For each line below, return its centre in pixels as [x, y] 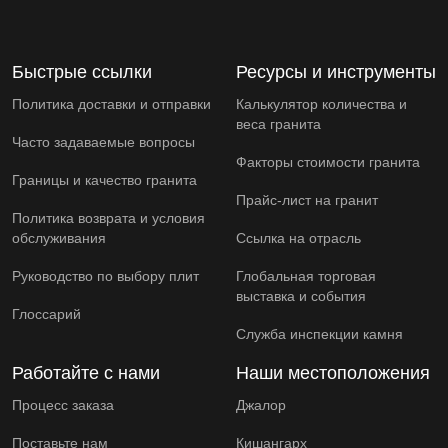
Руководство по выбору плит [105, 275]
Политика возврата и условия [108, 217]
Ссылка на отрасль [298, 237]
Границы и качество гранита [104, 179]
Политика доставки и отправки [111, 103]
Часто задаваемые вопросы [103, 141]
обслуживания [59, 237]
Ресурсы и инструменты [336, 71]
